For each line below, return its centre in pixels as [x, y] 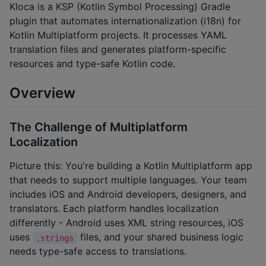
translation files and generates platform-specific [118, 50]
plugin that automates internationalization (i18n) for [125, 21]
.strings [55, 238]
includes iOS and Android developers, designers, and [128, 194]
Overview [42, 93]
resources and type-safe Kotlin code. [92, 64]
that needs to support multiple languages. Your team [128, 180]
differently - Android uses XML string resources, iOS [126, 223]
